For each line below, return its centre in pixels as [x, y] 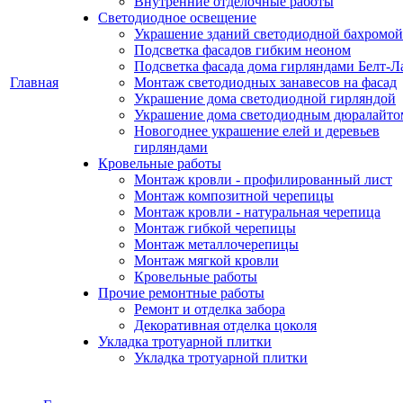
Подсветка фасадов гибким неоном [242, 50]
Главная [34, 82]
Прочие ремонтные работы [181, 293]
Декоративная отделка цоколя [225, 325]
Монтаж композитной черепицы [234, 196]
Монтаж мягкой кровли [206, 260]
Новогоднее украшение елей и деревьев [257, 131]
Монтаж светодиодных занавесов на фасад [265, 82]
